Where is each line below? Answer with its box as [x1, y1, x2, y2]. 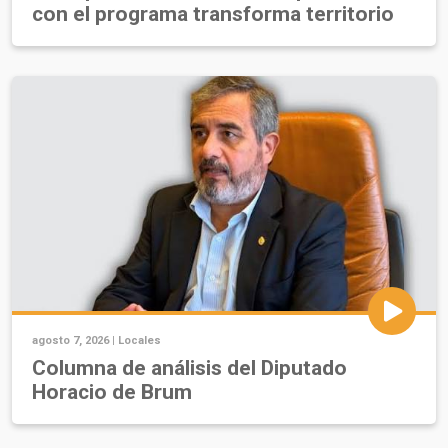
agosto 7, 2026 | [32, 334, 118, 348]
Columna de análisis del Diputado [32, 356, 347, 381]
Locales [118, 334, 161, 348]
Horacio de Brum [32, 380, 192, 405]
